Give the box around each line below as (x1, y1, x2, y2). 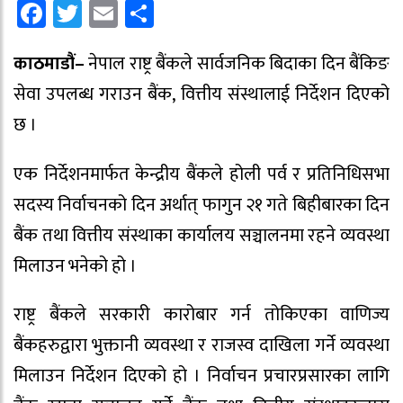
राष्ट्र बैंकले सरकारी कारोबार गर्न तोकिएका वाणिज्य (13, 300, 390, 331)
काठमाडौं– (13, 48, 85, 79)
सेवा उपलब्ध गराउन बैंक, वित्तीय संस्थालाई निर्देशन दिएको (13, 78, 390, 110)
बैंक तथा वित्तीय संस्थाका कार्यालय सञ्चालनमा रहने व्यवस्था (13, 219, 390, 251)
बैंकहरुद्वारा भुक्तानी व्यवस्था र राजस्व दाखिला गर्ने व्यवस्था (13, 330, 390, 362)
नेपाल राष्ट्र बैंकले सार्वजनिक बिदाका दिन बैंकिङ (85, 48, 390, 79)
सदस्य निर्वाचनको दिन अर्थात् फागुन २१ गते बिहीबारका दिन (13, 189, 390, 220)
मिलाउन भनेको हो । (13, 250, 137, 282)
